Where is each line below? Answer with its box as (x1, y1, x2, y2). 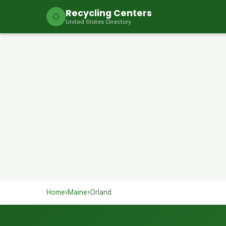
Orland (90, 188, 111, 196)
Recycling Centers (66, 7, 152, 19)
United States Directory (66, 18, 131, 26)
